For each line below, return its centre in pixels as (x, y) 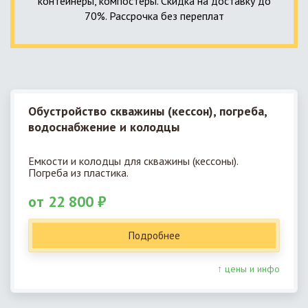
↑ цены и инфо (249, 269)
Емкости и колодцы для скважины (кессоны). (133, 161)
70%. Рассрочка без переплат (154, 15)
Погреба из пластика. (78, 173)
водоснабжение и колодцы (104, 126)
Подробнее (154, 236)
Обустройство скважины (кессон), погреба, (147, 111)
